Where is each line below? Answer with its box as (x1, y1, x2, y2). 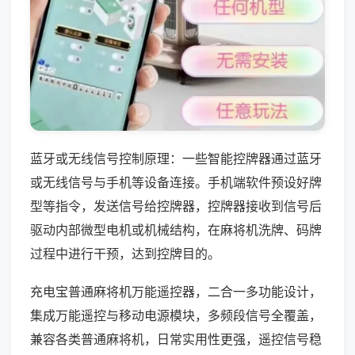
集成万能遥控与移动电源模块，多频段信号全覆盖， (30, 307, 322, 323)
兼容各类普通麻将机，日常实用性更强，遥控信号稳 (30, 330, 322, 347)
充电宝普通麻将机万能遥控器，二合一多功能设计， (30, 283, 322, 300)
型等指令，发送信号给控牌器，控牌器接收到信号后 (30, 197, 322, 214)
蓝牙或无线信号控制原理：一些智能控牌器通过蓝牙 (30, 150, 322, 166)
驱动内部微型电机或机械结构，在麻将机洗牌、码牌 (30, 221, 322, 238)
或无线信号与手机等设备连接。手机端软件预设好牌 (30, 174, 322, 190)
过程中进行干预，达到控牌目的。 (30, 245, 220, 261)
